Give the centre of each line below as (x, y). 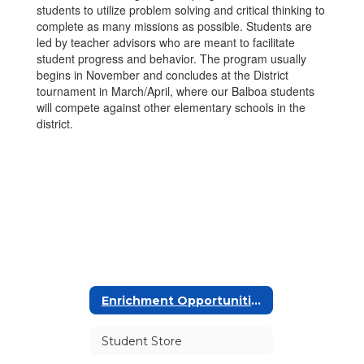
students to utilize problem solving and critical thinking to (181, 10)
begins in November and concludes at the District (162, 75)
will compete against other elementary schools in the (171, 107)
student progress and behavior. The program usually (171, 58)
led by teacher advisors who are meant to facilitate (166, 42)
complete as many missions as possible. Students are (174, 26)
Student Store (142, 341)
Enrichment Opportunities (256, 300)
